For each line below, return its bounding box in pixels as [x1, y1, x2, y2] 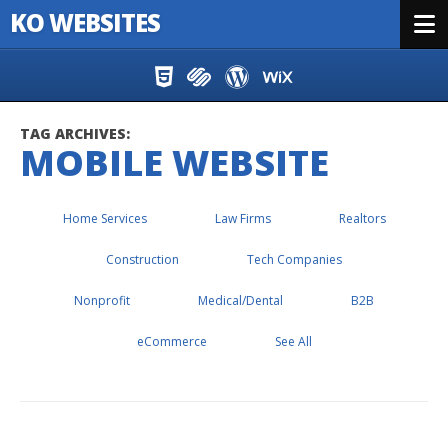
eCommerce [136, 333, 207, 350]
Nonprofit [74, 292, 130, 309]
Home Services [62, 210, 147, 227]
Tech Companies [247, 251, 342, 268]
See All [274, 333, 312, 350]
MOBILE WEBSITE [20, 138, 329, 187]
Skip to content [20, 59, 118, 78]
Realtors [338, 210, 386, 227]
